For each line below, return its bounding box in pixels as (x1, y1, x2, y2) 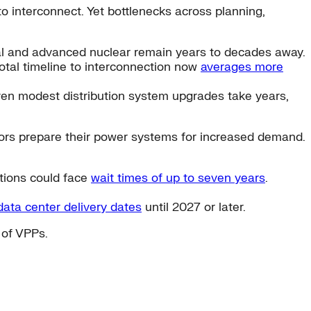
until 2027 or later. (142, 199, 246, 215)
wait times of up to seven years (91, 170, 265, 185)
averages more (201, 59, 283, 74)
